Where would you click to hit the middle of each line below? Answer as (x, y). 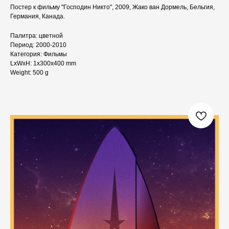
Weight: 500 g (29, 73)
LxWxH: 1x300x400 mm (43, 64)
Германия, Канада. (38, 17)
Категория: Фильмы (39, 54)
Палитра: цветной (37, 36)
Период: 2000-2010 (38, 45)
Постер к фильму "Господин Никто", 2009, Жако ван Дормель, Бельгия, (112, 7)
